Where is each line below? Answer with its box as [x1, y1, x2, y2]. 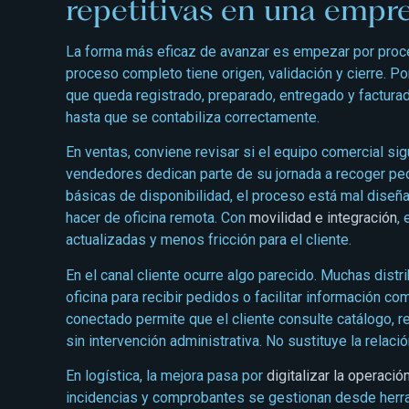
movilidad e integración [249, 209, 397, 227]
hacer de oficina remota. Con [66, 209, 249, 227]
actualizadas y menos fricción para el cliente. [66, 231, 351, 249]
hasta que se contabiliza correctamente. [66, 108, 320, 126]
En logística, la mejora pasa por [66, 367, 267, 385]
